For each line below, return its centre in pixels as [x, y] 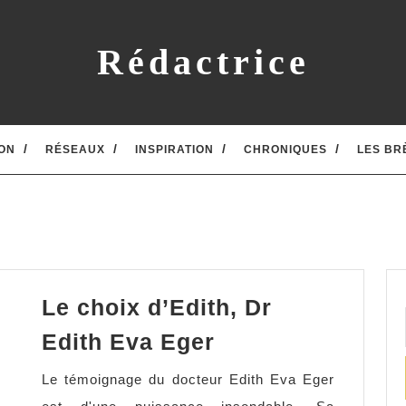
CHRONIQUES [285, 150]
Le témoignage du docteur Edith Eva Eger [188, 380]
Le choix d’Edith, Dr [157, 308]
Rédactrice [203, 62]
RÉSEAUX [75, 150]
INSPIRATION [174, 150]
